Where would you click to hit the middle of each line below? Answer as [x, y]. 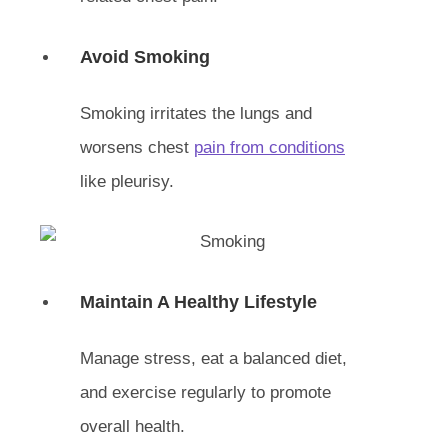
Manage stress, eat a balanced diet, [213, 358]
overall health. [132, 426]
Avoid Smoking [145, 57]
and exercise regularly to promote [205, 392]
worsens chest [137, 147]
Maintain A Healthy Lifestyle [198, 301]
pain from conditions [269, 147]
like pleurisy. [127, 181]
